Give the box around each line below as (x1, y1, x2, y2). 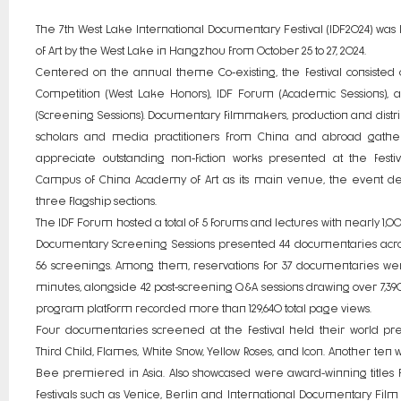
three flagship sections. (36, 193, 157, 207)
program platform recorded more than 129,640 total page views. (36, 301, 371, 314)
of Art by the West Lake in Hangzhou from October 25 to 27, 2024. (36, 43, 366, 56)
